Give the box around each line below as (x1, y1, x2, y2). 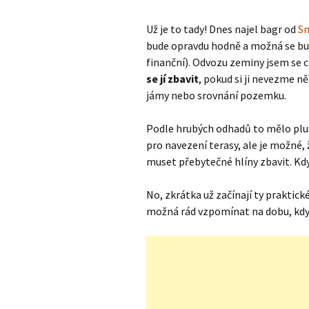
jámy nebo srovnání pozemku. (146, 88, 286, 102)
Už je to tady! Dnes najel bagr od (146, 22, 298, 36)
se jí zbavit (146, 72, 199, 86)
